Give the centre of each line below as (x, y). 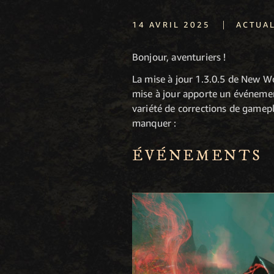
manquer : (154, 123)
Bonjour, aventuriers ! (179, 57)
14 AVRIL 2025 (172, 24)
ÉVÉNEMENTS (197, 156)
